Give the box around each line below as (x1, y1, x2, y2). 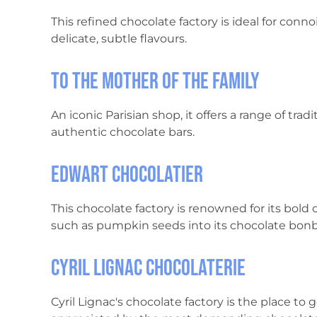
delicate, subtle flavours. (51, 32, 187, 46)
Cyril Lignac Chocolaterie (51, 255, 246, 283)
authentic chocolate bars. (51, 125, 195, 139)
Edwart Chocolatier (51, 161, 203, 190)
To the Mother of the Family (51, 68, 260, 96)
